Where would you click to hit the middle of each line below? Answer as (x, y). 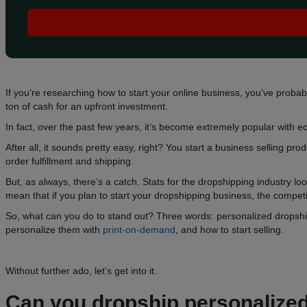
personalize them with (54, 229)
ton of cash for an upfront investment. (87, 106)
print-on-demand (139, 229)
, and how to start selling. (231, 229)
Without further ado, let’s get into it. (81, 270)
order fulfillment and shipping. (70, 161)
